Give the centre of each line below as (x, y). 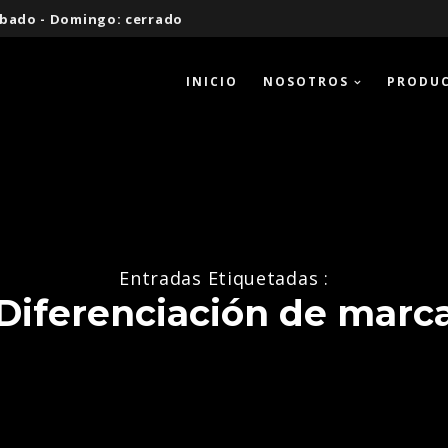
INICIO (212, 81)
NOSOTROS (306, 81)
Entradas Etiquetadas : (224, 277)
